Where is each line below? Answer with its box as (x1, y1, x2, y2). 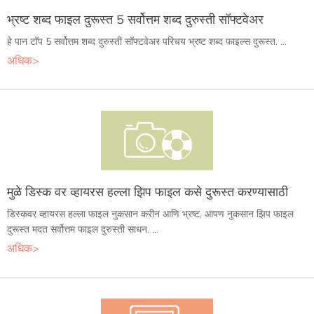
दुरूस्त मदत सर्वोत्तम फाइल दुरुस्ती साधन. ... (7, 222, 158, 235)
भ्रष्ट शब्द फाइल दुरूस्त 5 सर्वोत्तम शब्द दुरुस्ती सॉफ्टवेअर (7, 11, 264, 27)
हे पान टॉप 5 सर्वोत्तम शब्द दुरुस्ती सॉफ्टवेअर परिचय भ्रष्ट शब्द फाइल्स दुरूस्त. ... (7, 34, 287, 48)
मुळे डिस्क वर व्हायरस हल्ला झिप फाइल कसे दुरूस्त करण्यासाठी (7, 183, 288, 200)
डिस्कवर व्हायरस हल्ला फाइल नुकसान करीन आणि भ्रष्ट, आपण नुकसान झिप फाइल (7, 207, 294, 220)
